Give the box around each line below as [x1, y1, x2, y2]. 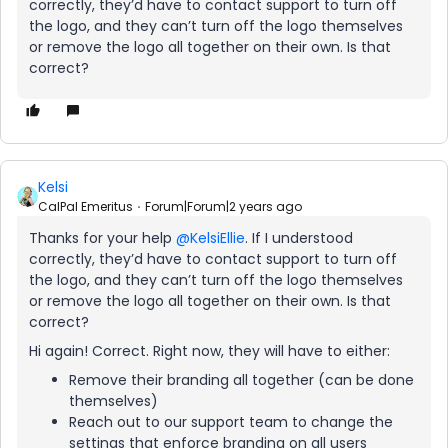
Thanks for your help [29, 228, 176, 248]
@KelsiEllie [176, 228, 245, 248]
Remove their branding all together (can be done [69, 370, 414, 390]
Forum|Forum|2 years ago [145, 198, 302, 215]
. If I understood [245, 228, 353, 248]
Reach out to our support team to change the [69, 412, 393, 432]
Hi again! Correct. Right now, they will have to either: [29, 341, 390, 361]
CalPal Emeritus [38, 198, 133, 215]
